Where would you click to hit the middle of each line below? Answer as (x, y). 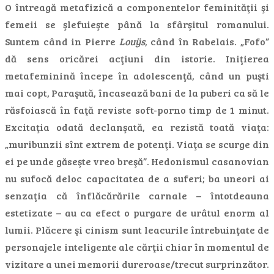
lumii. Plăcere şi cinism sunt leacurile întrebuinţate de (137, 230)
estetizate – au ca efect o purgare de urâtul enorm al (137, 213)
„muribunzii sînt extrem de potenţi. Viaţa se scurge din (137, 144)
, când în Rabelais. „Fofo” (207, 41)
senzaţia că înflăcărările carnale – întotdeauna (137, 195)
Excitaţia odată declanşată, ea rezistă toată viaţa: (137, 127)
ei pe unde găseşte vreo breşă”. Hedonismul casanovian (137, 161)
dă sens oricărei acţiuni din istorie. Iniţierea (137, 58)
